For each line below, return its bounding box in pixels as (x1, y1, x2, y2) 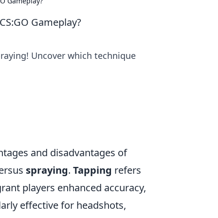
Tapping (73, 163, 112, 177)
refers (112, 163, 141, 177)
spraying (26, 163, 68, 177)
